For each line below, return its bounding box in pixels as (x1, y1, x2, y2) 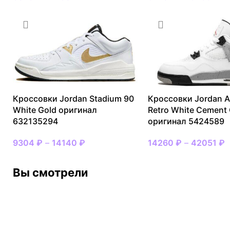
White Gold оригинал (13, 104, 97, 115)
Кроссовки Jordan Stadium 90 (13, 93, 134, 104)
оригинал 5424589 (147, 116, 224, 126)
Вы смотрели (13, 165, 88, 179)
